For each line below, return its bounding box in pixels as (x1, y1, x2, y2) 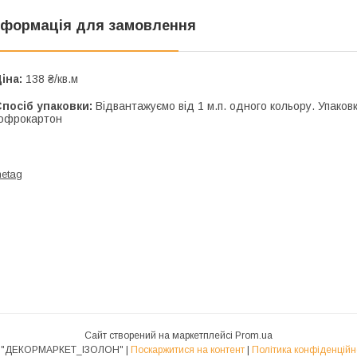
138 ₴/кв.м (22, 72, 78, 85)
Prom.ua (235, 329, 273, 341)
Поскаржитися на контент (131, 343, 245, 355)
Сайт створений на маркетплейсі (84, 329, 235, 341)
